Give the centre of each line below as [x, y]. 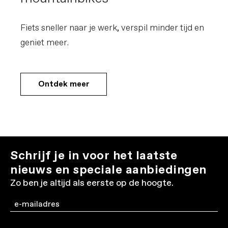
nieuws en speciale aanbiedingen [108, 170]
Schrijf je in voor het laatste [94, 156]
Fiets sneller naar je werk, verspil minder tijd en [112, 28]
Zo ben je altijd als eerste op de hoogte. [92, 183]
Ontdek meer [64, 84]
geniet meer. [45, 43]
